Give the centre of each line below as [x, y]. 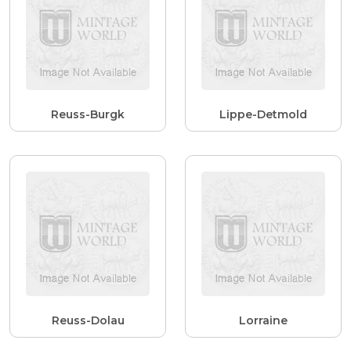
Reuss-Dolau [88, 320]
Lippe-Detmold [263, 115]
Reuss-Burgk [88, 115]
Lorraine [263, 320]
